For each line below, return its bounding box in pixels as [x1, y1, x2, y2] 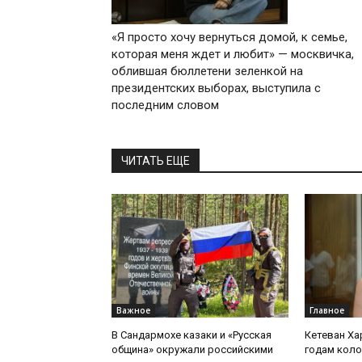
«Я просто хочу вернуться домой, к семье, [112, 30, 347, 45]
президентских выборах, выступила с [112, 81, 321, 96]
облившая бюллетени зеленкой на [112, 64, 303, 79]
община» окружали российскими [112, 343, 273, 356]
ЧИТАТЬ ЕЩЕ [121, 154, 190, 168]
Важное [116, 305, 150, 317]
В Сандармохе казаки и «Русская [112, 329, 271, 342]
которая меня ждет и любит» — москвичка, [112, 47, 354, 62]
